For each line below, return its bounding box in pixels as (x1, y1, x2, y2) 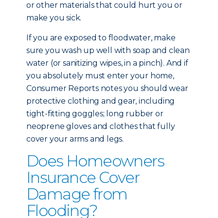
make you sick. (26, 13, 82, 22)
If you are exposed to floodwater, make (26, 33, 176, 42)
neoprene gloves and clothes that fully (26, 122, 175, 131)
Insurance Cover (26, 168, 139, 187)
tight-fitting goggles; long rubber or (26, 109, 163, 118)
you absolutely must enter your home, (26, 71, 174, 80)
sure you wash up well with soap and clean (26, 46, 190, 55)
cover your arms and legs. (26, 134, 124, 144)
